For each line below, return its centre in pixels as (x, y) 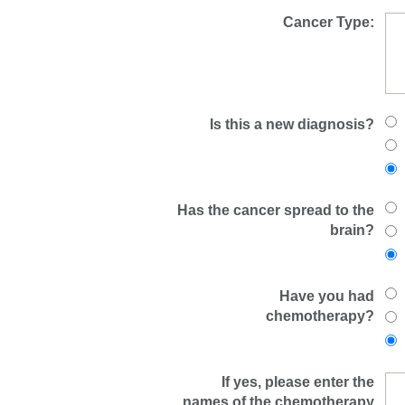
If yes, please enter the (298, 382)
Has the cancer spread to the (276, 210)
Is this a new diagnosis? (292, 124)
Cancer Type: (329, 22)
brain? (352, 230)
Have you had (327, 296)
